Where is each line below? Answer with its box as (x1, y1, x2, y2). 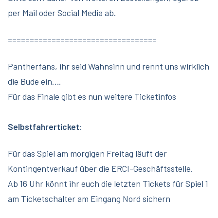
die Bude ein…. (8, 76, 61, 87)
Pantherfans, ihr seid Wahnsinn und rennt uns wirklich (8, 61, 209, 72)
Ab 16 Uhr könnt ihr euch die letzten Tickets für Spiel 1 (8, 178, 208, 189)
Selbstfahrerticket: (8, 121, 82, 132)
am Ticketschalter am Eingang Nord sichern (8, 193, 170, 204)
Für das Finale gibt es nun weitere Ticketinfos (8, 91, 176, 102)
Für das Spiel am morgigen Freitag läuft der (8, 148, 167, 159)
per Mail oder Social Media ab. (8, 7, 116, 18)
